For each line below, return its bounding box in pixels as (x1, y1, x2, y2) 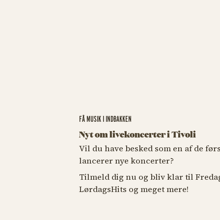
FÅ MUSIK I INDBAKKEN (79, 113, 132, 124)
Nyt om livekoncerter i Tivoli (79, 127, 196, 140)
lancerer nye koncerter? (79, 155, 174, 166)
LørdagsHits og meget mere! (79, 184, 189, 195)
